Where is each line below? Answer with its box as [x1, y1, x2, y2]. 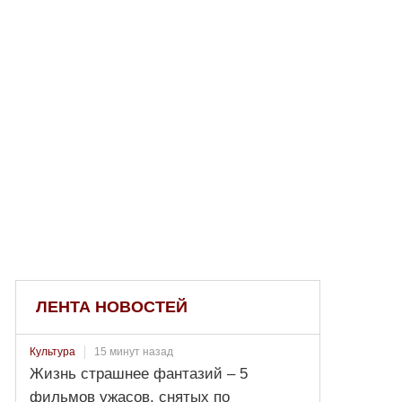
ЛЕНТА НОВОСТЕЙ [36, 298, 188, 316]
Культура [30, 345, 76, 358]
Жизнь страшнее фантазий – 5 [30, 365, 249, 382]
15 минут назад [94, 345, 174, 358]
